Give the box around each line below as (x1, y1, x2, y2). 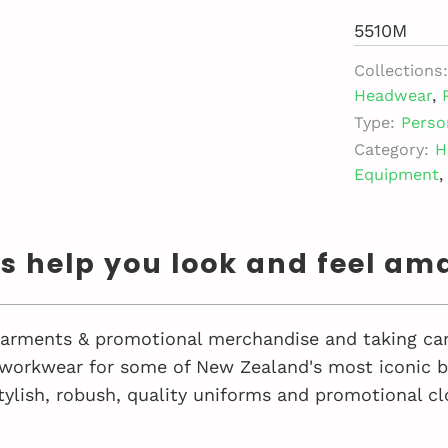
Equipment (354, 164, 439, 184)
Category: (354, 139, 429, 159)
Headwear (354, 85, 432, 105)
